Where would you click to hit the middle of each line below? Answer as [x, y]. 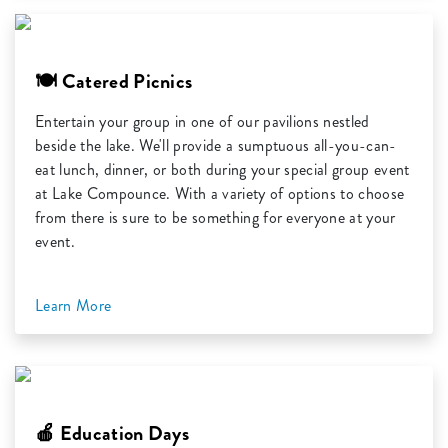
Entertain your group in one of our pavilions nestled [202, 122]
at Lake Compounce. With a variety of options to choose [220, 194]
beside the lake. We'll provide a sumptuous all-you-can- [216, 146]
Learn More [75, 306]
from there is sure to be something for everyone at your [215, 218]
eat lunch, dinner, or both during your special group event [222, 170]
